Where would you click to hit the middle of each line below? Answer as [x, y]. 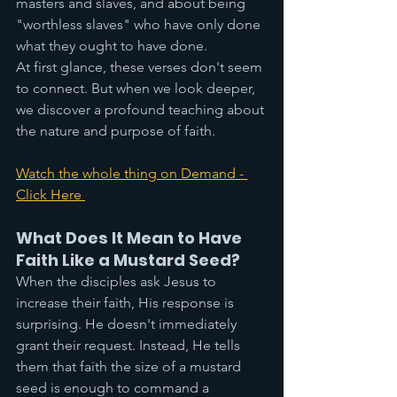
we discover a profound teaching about [142, 109]
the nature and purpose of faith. [116, 131]
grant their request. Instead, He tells [130, 345]
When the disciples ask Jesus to [118, 281]
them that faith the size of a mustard [130, 366]
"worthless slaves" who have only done [140, 24]
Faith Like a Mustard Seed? [128, 260]
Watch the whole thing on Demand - [132, 173]
